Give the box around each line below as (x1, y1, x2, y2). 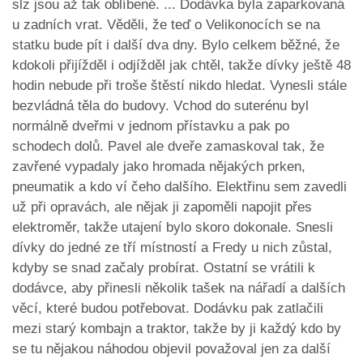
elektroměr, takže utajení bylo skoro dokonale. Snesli (12, 220, 333, 236)
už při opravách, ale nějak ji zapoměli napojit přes (12, 199, 312, 216)
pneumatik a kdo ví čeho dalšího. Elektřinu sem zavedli (12, 179, 347, 195)
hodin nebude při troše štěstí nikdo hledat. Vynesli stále (12, 78, 347, 94)
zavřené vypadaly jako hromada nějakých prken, (12, 159, 305, 175)
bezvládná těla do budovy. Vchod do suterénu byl (12, 98, 309, 114)
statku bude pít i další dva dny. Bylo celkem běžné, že (12, 37, 340, 53)
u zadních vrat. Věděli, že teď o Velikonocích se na (12, 17, 320, 33)
